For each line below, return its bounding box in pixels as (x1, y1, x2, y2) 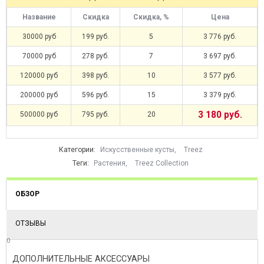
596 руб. (82, 90, 109, 99)
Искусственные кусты (100, 145, 174, 154)
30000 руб (22, 32, 56, 41)
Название (22, 12, 56, 21)
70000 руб (22, 51, 56, 60)
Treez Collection (135, 159, 189, 167)
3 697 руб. (203, 51, 236, 60)
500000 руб (20, 110, 58, 118)
